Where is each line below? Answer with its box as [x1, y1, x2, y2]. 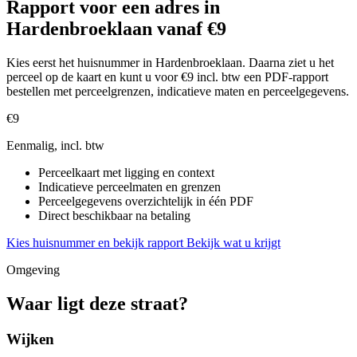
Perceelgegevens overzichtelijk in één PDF [38, 194, 253, 209]
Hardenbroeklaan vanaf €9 [6, 18, 226, 40]
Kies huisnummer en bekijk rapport [6, 236, 186, 250]
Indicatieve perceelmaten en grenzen [38, 180, 221, 194]
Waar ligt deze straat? [6, 293, 188, 315]
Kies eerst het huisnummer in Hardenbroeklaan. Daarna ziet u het [6, 56, 334, 70]
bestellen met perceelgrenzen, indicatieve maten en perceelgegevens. [6, 84, 349, 99]
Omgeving [6, 263, 60, 277]
